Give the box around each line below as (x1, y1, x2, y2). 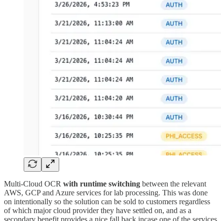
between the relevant (140, 179, 206, 188)
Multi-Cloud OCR (4, 179, 63, 188)
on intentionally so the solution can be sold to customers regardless (4, 197, 210, 206)
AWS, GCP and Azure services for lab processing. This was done (4, 188, 208, 197)
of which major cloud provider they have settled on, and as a (4, 206, 191, 215)
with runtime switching (63, 179, 140, 188)
